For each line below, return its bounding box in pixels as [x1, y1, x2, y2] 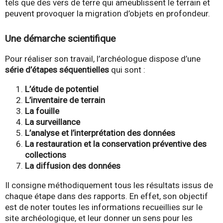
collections [25, 150, 66, 160]
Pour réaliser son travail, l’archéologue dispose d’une [5, 54, 201, 64]
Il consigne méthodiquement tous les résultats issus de [5, 180, 213, 191]
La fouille [25, 106, 59, 116]
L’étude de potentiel [25, 84, 99, 95]
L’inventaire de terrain [25, 95, 105, 106]
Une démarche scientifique [5, 33, 115, 45]
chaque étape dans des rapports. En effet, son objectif [5, 191, 208, 202]
